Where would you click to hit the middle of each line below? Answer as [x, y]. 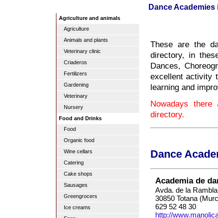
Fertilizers [75, 73]
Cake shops [78, 174]
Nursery [73, 107]
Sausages [76, 185]
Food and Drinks [80, 118]
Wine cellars [78, 151]
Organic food [79, 140]
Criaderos [75, 62]
